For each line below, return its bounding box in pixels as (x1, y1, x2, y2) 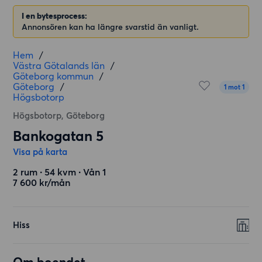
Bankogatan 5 (13, 127, 104, 144)
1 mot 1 (223, 83, 244, 91)
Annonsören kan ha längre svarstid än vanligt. (22, 22, 199, 32)
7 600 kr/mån (13, 177, 71, 188)
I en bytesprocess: (22, 11, 89, 21)
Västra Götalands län (13, 60, 105, 71)
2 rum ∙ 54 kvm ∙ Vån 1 (13, 166, 106, 178)
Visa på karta (13, 146, 68, 157)
